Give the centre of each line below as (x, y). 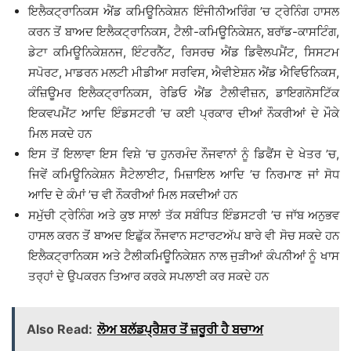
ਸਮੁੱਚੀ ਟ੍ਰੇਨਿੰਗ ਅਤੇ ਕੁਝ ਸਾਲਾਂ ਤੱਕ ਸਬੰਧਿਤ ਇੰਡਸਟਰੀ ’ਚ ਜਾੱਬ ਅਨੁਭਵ (184, 215)
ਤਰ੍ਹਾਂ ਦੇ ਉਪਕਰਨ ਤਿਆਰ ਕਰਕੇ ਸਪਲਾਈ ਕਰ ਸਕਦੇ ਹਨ (148, 276)
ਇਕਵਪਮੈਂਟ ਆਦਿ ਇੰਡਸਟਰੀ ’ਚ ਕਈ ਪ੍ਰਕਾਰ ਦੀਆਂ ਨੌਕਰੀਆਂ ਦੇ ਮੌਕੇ (184, 113)
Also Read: (60, 329)
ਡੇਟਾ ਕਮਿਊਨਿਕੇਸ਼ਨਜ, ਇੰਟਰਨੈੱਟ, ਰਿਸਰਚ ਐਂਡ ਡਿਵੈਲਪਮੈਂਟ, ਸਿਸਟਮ (184, 52)
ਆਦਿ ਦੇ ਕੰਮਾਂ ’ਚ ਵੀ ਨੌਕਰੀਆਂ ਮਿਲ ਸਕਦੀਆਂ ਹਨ (133, 194)
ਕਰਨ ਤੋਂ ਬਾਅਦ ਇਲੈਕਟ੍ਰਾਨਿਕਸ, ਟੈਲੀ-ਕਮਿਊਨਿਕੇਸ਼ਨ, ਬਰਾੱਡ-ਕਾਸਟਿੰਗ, (184, 31)
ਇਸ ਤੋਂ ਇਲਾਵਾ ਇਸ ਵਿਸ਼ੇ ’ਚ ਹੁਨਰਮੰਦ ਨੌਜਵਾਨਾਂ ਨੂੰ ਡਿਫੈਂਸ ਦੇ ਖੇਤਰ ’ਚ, (184, 154)
